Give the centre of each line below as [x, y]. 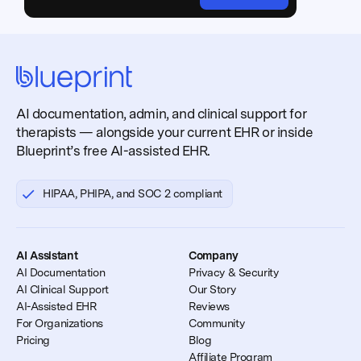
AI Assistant [47, 256]
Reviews [210, 307]
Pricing [33, 340]
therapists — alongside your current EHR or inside [165, 133]
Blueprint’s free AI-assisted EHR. [113, 151]
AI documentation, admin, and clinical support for [162, 114]
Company [214, 256]
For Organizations [60, 324]
